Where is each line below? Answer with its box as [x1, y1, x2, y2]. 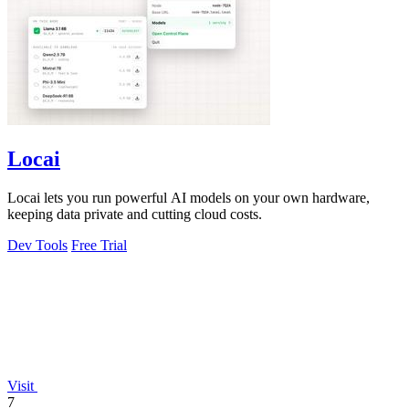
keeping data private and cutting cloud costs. [7, 205, 262, 222]
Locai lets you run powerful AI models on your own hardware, [7, 189, 370, 205]
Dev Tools [7, 236, 68, 253]
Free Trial [71, 236, 127, 253]
